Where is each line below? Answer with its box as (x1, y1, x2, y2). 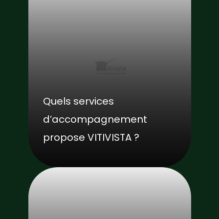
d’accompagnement (43, 112, 147, 126)
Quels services (43, 94, 114, 108)
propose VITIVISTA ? (43, 130, 139, 144)
